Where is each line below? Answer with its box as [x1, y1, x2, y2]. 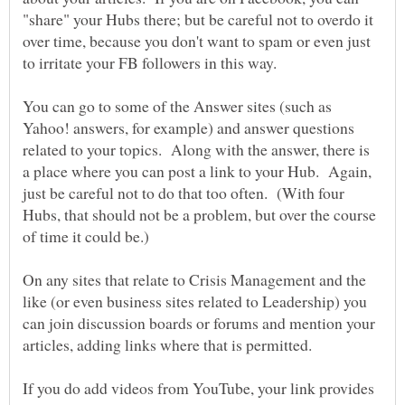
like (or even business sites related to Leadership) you [23, 290, 367, 313]
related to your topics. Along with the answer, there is [23, 138, 370, 161]
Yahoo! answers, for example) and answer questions [23, 117, 354, 139]
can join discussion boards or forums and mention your [23, 312, 375, 334]
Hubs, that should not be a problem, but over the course [23, 203, 376, 226]
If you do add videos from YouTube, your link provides [23, 377, 374, 400]
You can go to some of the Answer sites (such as [23, 95, 332, 118]
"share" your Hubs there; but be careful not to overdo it [23, 8, 373, 31]
